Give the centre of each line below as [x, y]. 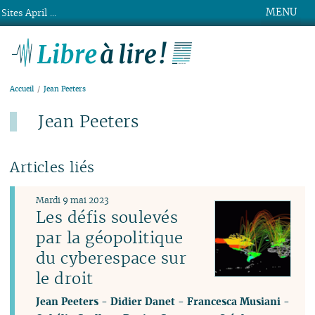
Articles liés [52, 167]
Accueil [22, 89]
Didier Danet [143, 302]
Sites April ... [29, 13]
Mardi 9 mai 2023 [73, 200]
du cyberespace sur [111, 258]
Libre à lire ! [245, 46]
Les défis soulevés [107, 218]
